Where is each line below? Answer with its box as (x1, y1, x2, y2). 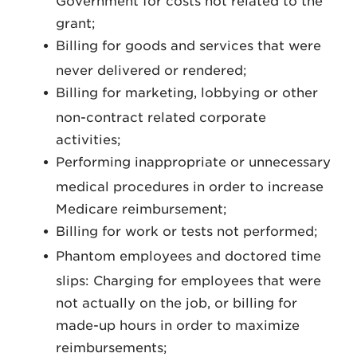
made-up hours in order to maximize (56, 318, 300, 333)
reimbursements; (56, 340, 167, 355)
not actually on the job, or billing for (56, 296, 297, 311)
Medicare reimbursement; (56, 202, 227, 217)
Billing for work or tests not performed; (56, 224, 318, 239)
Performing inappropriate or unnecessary (56, 155, 331, 170)
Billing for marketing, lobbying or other (56, 85, 318, 100)
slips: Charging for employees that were (56, 273, 321, 288)
